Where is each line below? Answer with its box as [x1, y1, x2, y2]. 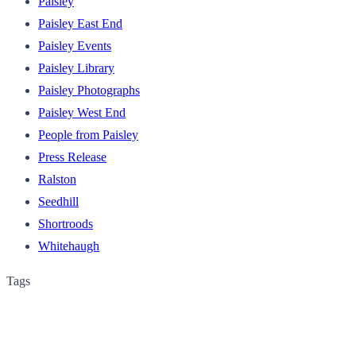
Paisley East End [38, 16, 122, 30]
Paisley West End [38, 105, 126, 119]
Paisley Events [38, 38, 111, 52]
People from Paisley [38, 127, 138, 141]
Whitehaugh [38, 238, 99, 253]
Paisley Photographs [38, 83, 140, 97]
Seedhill [38, 194, 79, 208]
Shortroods [38, 216, 93, 230]
